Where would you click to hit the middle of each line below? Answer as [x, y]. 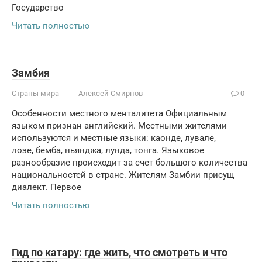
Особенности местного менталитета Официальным [119, 113]
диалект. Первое [46, 187]
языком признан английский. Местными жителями [119, 126]
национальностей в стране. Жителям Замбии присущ [123, 175]
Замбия [31, 73]
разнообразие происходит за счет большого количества [130, 163]
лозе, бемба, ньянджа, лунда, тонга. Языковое [108, 150]
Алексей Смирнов [111, 93]
